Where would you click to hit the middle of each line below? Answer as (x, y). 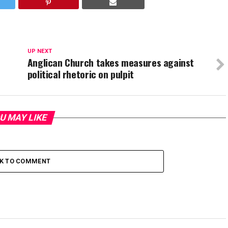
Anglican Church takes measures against (111, 62)
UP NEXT (39, 51)
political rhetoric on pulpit (80, 74)
